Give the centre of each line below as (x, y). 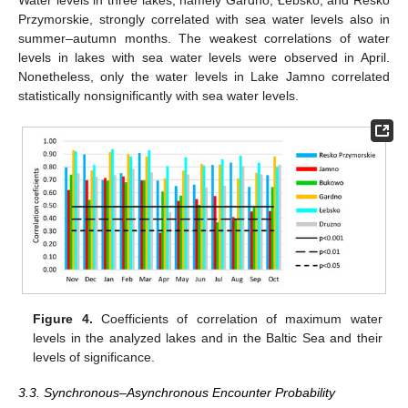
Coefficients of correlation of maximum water (237, 319)
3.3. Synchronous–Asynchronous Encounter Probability (177, 392)
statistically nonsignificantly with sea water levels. (158, 96)
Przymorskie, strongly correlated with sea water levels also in (204, 20)
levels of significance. (94, 357)
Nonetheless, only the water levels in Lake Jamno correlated (204, 77)
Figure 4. (63, 319)
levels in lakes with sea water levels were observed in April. (204, 58)
